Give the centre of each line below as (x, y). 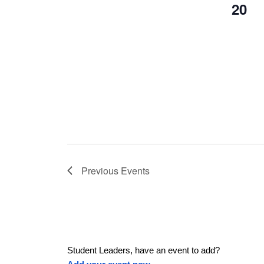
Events (135, 171)
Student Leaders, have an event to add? (143, 250)
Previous (101, 171)
